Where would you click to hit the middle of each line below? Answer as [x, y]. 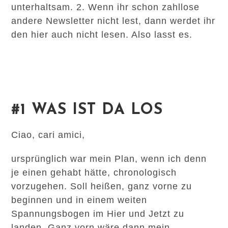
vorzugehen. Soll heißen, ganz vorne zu [102, 186]
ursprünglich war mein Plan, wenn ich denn [109, 159]
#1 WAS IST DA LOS [87, 110]
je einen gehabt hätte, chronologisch [94, 173]
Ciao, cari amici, [48, 135]
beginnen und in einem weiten [79, 200]
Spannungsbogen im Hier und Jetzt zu [98, 214]
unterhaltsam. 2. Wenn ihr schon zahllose [106, 7]
